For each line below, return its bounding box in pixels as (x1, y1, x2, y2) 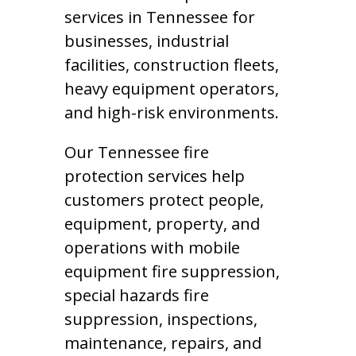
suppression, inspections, (64, 308, 257, 330)
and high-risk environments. (64, 102, 279, 123)
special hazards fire (64, 284, 209, 306)
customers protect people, (64, 189, 264, 211)
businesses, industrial (64, 30, 229, 52)
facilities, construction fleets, (64, 54, 279, 75)
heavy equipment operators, (64, 78, 279, 99)
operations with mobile (64, 237, 240, 258)
